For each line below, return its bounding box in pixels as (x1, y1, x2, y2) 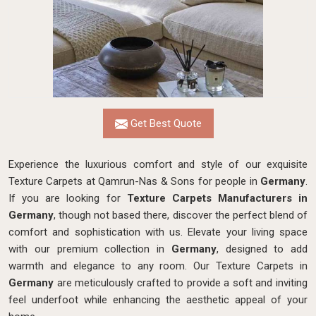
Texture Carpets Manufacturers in (126, 192, 308, 205)
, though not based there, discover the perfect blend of (54, 209, 308, 221)
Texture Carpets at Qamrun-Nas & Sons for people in (8, 175, 260, 188)
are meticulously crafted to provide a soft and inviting (56, 276, 308, 289)
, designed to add (216, 243, 308, 255)
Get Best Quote (127, 117, 202, 130)
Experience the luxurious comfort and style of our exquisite (8, 158, 308, 171)
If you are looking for (8, 192, 127, 205)
